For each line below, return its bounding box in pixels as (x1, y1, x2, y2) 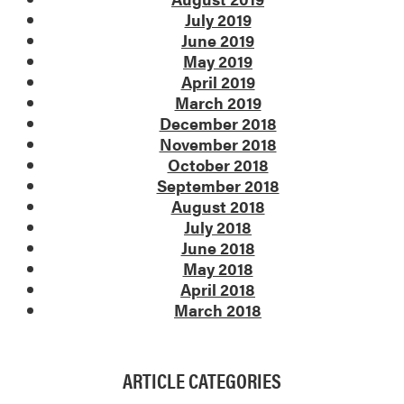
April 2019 (180, 70, 255, 94)
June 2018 (180, 236, 255, 260)
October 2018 (167, 153, 269, 177)
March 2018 (174, 298, 262, 322)
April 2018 (180, 278, 255, 301)
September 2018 (156, 174, 280, 197)
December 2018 (159, 112, 277, 135)
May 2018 (182, 257, 253, 280)
